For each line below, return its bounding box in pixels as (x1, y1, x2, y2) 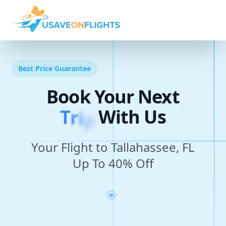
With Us (98, 104, 166, 129)
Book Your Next (46, 84, 180, 109)
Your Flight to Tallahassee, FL (31, 139, 195, 155)
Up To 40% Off (72, 155, 154, 172)
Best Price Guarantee (18, 64, 91, 73)
